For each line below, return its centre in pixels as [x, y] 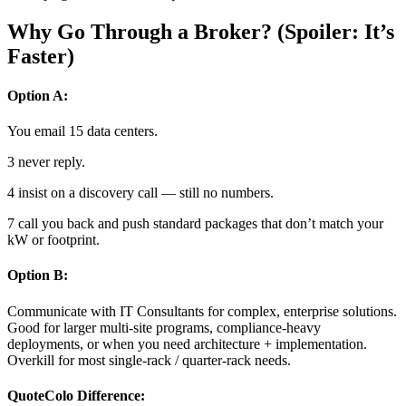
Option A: [38, 95]
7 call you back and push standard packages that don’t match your [195, 224]
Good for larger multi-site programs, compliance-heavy [164, 327]
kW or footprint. [53, 240]
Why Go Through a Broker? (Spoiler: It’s [201, 31]
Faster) [41, 56]
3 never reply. [46, 162]
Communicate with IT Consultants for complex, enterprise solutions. [202, 311]
